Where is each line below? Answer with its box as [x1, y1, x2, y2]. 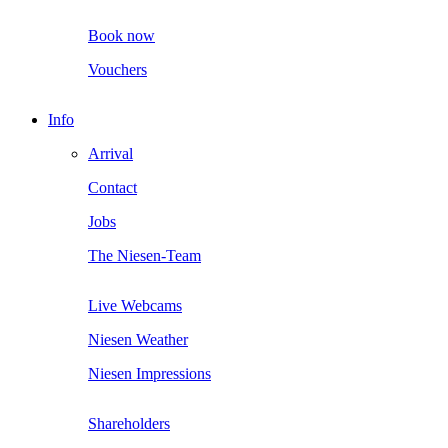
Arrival [88, 145, 133, 163]
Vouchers [88, 61, 147, 79]
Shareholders [88, 415, 170, 433]
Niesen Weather [88, 331, 188, 349]
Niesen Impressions [88, 365, 211, 383]
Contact [88, 179, 137, 197]
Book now [88, 27, 155, 45]
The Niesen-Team [88, 247, 201, 265]
